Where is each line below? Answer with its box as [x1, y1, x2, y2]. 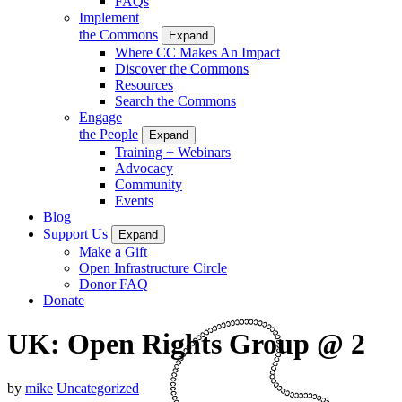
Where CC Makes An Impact [115, 44, 280, 60]
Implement [79, 9, 139, 25]
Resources [115, 76, 173, 92]
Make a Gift [79, 243, 147, 259]
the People [79, 126, 138, 142]
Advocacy [115, 160, 173, 176]
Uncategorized [57, 380, 139, 396]
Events [115, 192, 153, 208]
